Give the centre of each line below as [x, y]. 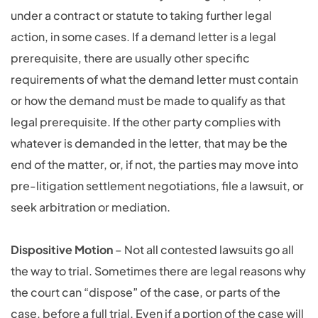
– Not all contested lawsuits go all [204, 250]
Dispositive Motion [63, 250]
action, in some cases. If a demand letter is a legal [143, 37]
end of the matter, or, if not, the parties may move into [154, 164]
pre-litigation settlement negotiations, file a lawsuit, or [157, 186]
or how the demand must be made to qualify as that [148, 100]
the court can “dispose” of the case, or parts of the [146, 292]
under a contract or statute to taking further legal [141, 15]
